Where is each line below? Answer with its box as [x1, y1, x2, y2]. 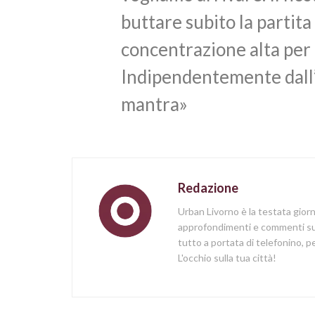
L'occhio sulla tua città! [178, 252, 276, 264]
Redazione [178, 180, 238, 196]
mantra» [121, 93, 188, 116]
